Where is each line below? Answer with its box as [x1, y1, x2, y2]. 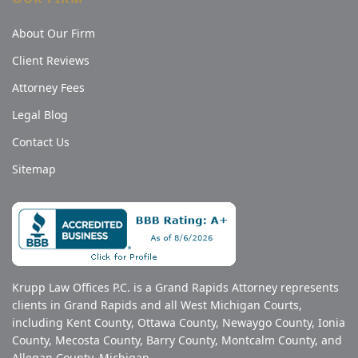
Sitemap [12, 161, 56, 177]
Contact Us [12, 134, 70, 149]
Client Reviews [12, 53, 89, 68]
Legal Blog [12, 107, 68, 122]
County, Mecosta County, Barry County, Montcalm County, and [12, 332, 342, 348]
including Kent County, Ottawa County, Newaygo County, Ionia [12, 315, 345, 330]
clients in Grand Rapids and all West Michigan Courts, [12, 297, 302, 312]
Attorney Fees [12, 80, 85, 95]
